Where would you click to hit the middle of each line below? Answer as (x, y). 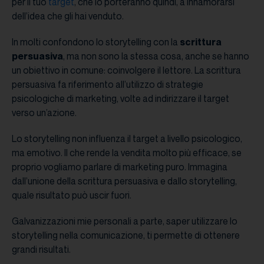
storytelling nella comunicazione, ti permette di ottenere (126, 235)
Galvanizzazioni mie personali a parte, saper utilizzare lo (125, 221)
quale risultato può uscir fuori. (72, 195)
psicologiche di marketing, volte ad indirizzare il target (121, 98)
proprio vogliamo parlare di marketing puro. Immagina (120, 166)
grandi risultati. (42, 249)
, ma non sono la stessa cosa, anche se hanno (156, 56)
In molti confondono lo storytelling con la (96, 42)
